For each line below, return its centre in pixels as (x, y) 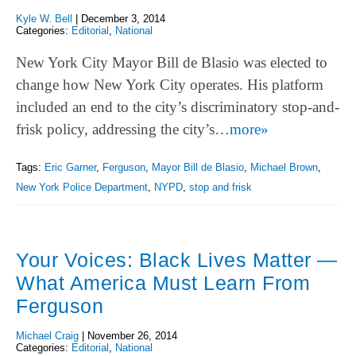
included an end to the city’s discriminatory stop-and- (178, 106)
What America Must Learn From (163, 283)
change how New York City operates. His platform (170, 84)
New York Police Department (82, 188)
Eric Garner (70, 168)
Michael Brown (284, 168)
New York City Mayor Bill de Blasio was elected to (172, 62)
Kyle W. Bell (44, 18)
